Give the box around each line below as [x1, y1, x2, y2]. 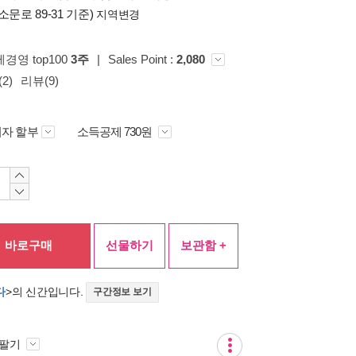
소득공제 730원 [76, 125, 155, 138]
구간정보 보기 [93, 286, 152, 297]
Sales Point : [108, 52, 176, 66]
